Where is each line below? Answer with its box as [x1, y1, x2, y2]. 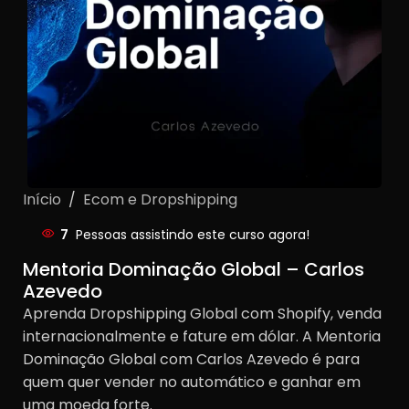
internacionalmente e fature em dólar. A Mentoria [23, 325, 381, 347]
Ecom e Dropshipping [83, 188, 237, 210]
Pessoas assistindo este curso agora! [76, 225, 309, 244]
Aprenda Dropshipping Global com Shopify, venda [23, 302, 382, 324]
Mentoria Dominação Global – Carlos [23, 256, 364, 282]
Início [23, 188, 65, 210]
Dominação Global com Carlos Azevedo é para [23, 348, 360, 370]
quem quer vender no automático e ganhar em [23, 371, 361, 393]
